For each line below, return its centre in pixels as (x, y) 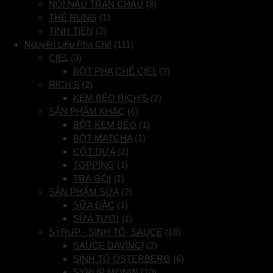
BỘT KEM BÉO (105, 125)
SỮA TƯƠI (96, 219)
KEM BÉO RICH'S (111, 98)
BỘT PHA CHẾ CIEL (115, 71)
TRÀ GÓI (92, 179)
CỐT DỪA (94, 152)
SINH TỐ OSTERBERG (122, 259)
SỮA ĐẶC (94, 205)
